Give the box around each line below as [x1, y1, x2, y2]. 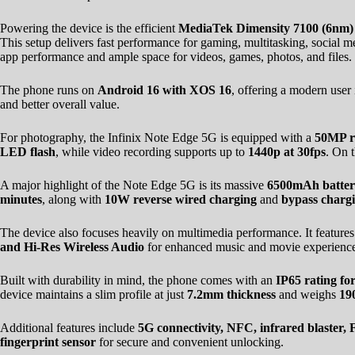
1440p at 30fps [248, 144, 326, 158]
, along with [42, 192, 105, 206]
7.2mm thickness [187, 287, 276, 301]
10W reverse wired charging [105, 192, 257, 206]
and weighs [276, 287, 339, 301]
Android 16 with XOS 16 [97, 82, 231, 97]
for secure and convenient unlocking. [96, 334, 284, 349]
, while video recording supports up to [55, 144, 248, 158]
